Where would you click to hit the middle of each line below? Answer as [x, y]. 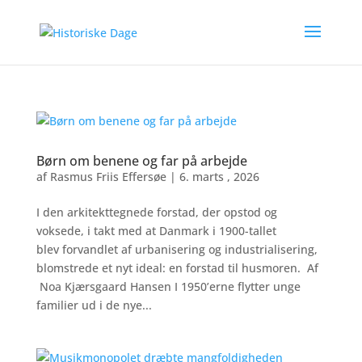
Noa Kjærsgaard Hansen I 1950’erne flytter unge [168, 286]
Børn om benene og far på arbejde [141, 161]
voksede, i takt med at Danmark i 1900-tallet [156, 231]
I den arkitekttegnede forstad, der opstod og [156, 212]
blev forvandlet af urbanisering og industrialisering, [177, 249]
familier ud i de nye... [94, 305]
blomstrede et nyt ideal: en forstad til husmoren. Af [177, 268]
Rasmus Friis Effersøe [108, 177]
